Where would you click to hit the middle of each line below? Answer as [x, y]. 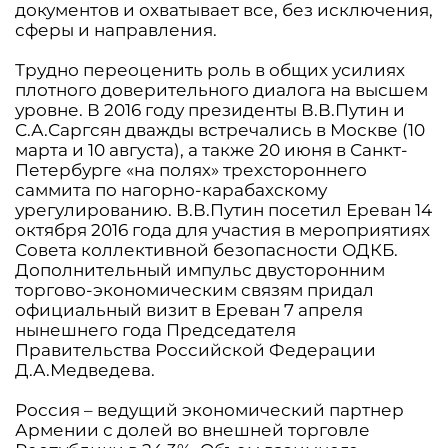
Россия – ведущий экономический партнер [209, 410]
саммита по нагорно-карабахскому [171, 190]
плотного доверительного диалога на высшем [221, 90]
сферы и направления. [116, 30]
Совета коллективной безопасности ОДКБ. [206, 250]
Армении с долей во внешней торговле [192, 430]
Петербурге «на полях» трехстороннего [191, 170]
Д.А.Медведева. [85, 370]
